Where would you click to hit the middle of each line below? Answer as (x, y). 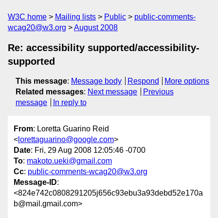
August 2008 (96, 27)
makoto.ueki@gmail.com (69, 161)
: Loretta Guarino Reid (71, 129)
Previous (158, 92)
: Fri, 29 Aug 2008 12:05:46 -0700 (88, 150)
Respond (143, 81)
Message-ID (35, 182)
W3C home (27, 17)
